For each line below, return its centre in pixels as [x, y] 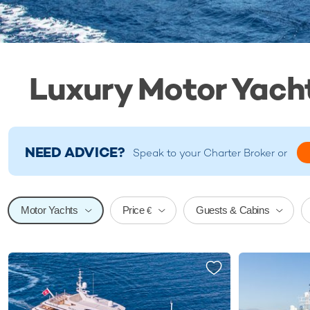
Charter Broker [239, 153]
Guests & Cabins [232, 210]
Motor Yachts [49, 210]
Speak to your [168, 153]
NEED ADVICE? [75, 153]
